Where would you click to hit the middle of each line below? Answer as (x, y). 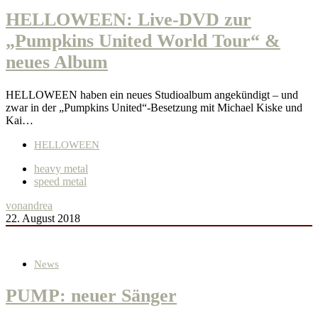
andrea (38, 205)
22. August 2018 (43, 218)
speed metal (60, 181)
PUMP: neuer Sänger (91, 295)
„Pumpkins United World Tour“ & (143, 41)
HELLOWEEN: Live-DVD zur (128, 20)
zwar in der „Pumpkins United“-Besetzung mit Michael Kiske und (154, 107)
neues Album (57, 62)
